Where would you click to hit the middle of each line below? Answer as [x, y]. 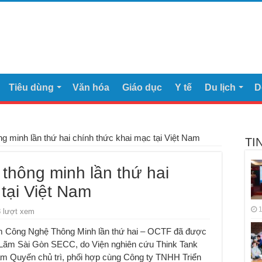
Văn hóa [91, 88]
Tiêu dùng [31, 88]
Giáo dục [142, 88]
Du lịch [220, 88]
